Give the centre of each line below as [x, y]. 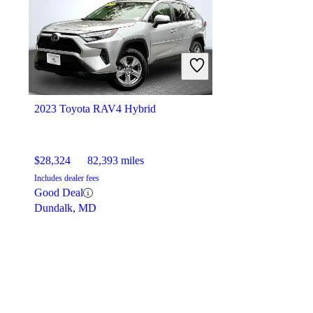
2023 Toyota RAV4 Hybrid [95, 109]
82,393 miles [116, 161]
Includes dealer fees [67, 179]
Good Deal [59, 193]
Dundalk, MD [65, 208]
